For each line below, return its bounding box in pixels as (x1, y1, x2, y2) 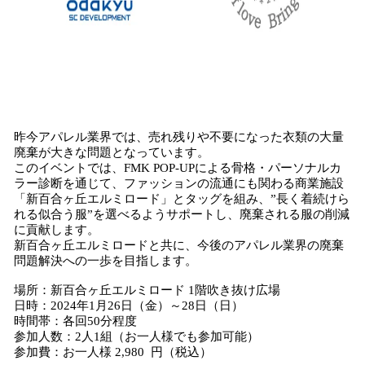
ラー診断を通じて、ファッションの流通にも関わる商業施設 (14, 177, 344, 190)
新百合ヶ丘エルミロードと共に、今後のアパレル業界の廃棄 (14, 239, 344, 252)
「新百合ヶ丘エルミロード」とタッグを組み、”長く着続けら (14, 192, 350, 205)
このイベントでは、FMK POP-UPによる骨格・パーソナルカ (14, 161, 341, 174)
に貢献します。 (14, 223, 99, 236)
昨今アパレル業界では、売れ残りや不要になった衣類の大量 (14, 130, 344, 143)
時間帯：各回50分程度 (14, 314, 137, 328)
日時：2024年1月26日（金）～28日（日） (14, 299, 244, 312)
